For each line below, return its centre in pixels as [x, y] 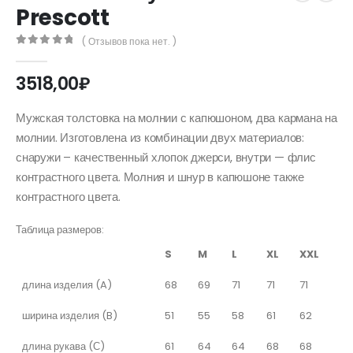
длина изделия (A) [67, 285]
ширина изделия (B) [70, 316]
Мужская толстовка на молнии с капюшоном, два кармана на [176, 117]
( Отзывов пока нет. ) [130, 41]
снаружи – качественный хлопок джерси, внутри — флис [166, 157]
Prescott [63, 17]
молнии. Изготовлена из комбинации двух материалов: [160, 137]
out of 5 [54, 54]
